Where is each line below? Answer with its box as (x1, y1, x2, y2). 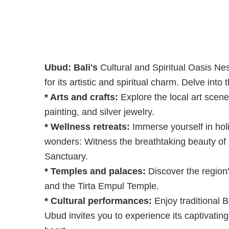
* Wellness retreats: (44, 121, 130, 132)
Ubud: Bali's (44, 62, 98, 73)
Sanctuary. (44, 151, 96, 162)
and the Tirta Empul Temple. (44, 180, 167, 191)
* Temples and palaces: (44, 166, 146, 176)
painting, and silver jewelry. (44, 106, 163, 117)
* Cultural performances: (44, 195, 152, 206)
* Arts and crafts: (44, 91, 121, 102)
